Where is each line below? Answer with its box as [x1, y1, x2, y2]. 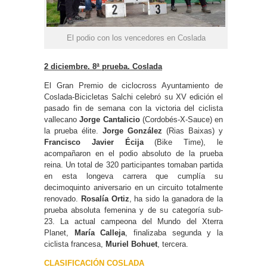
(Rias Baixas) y [162, 126, 223, 136]
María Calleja [74, 228, 126, 238]
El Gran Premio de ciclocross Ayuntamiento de [44, 81, 223, 91]
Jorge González [103, 126, 162, 136]
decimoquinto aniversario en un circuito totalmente [44, 183, 223, 193]
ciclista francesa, [44, 240, 105, 249]
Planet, [44, 228, 74, 238]
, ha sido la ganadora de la [129, 194, 223, 204]
